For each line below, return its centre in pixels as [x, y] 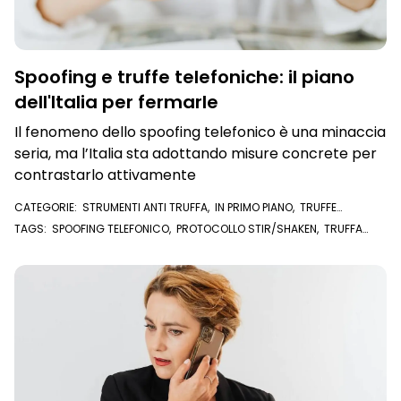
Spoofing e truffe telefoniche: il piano [184, 77]
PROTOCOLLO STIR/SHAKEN [247, 229]
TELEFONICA [45, 243]
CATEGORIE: [48, 207]
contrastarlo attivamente [105, 175]
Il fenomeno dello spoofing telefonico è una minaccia [200, 132]
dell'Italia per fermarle [116, 102]
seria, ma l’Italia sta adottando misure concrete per [196, 154]
